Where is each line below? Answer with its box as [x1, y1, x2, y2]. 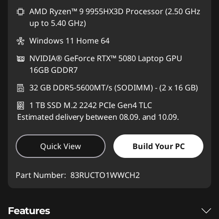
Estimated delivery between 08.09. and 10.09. [17, 111, 179, 122]
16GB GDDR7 [29, 64, 78, 75]
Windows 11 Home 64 [29, 35, 109, 46]
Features [8, 204, 50, 217]
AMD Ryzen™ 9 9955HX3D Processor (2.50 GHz [29, 5, 200, 17]
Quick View [40, 140, 81, 152]
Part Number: [16, 169, 68, 180]
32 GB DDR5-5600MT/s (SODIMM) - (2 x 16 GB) [29, 82, 198, 93]
